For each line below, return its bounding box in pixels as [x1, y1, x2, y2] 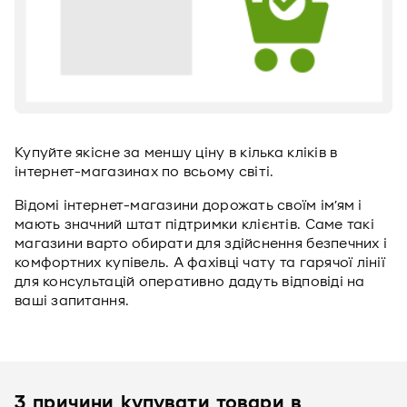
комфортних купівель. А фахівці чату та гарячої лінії [15, 254, 386, 271]
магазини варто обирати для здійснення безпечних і [15, 235, 388, 252]
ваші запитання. [15, 293, 130, 309]
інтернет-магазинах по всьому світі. [15, 164, 274, 180]
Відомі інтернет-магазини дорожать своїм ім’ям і [15, 197, 362, 213]
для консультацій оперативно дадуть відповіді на [15, 273, 365, 290]
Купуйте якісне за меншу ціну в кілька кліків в [15, 144, 338, 161]
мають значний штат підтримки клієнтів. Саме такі [15, 216, 374, 233]
